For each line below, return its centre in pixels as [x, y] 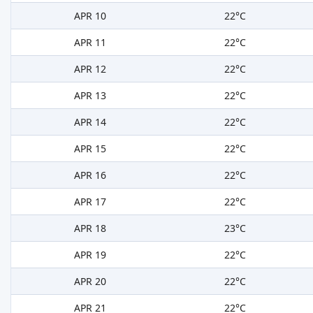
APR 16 [90, 175]
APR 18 [90, 228]
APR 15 [90, 149]
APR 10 [90, 16]
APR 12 [90, 69]
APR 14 [90, 122]
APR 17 [90, 202]
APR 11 [90, 43]
